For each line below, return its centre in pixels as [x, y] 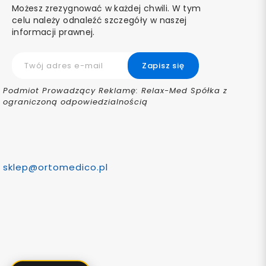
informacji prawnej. [53, 32]
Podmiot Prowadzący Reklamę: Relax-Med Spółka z [115, 91]
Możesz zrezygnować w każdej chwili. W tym [107, 8]
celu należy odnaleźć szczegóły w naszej [99, 20]
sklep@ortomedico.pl [56, 167]
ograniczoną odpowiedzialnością [75, 102]
